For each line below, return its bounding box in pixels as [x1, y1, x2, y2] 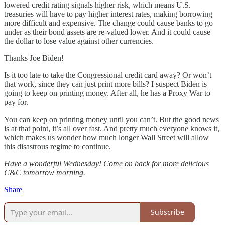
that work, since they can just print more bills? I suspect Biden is [4, 79, 207, 88]
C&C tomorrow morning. [4, 168, 85, 177]
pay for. [4, 97, 28, 106]
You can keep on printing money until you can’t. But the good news [4, 115, 219, 124]
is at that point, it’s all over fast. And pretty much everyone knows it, [4, 124, 219, 133]
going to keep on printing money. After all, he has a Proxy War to [4, 88, 210, 97]
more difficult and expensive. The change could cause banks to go [4, 18, 213, 27]
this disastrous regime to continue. [4, 142, 111, 151]
